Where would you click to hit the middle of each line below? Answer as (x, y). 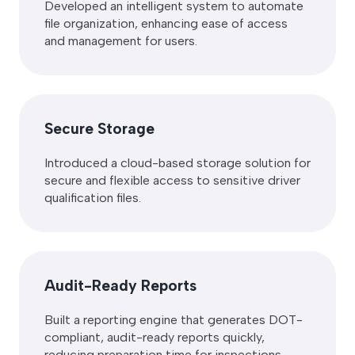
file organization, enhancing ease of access (166, 23)
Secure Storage (99, 128)
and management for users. (121, 40)
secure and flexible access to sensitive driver (172, 180)
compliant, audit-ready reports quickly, (155, 337)
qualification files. (93, 197)
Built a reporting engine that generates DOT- (174, 319)
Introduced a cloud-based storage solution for (177, 162)
